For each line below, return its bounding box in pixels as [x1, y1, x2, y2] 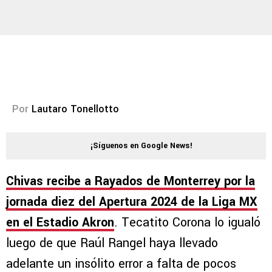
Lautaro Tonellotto [32, 102, 119, 117]
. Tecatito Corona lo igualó [114, 214, 260, 232]
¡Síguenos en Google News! [90, 140, 192, 152]
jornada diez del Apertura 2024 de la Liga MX [6, 193, 257, 211]
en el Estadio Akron [6, 214, 114, 232]
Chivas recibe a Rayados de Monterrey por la [6, 172, 255, 191]
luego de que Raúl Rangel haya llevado [6, 234, 218, 253]
